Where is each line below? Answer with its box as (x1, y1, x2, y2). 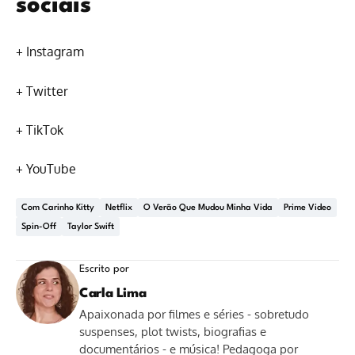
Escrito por (79, 263, 129, 274)
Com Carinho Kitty (21, 204, 94, 213)
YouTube (26, 161, 76, 177)
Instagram (26, 44, 84, 60)
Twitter (26, 82, 68, 99)
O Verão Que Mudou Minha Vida (143, 204, 273, 213)
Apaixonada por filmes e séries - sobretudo (79, 306, 309, 322)
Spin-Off (21, 223, 56, 232)
